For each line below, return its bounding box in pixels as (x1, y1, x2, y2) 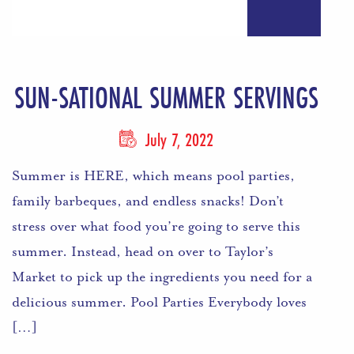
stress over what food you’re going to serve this (12, 217, 300, 235)
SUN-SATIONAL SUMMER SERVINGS (14, 77, 319, 118)
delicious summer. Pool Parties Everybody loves (12, 292, 307, 311)
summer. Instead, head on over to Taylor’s (12, 242, 273, 260)
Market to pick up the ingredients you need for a (12, 267, 312, 285)
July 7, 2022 (141, 126, 214, 152)
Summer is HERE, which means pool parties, (12, 166, 295, 184)
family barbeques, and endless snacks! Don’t (12, 191, 284, 209)
